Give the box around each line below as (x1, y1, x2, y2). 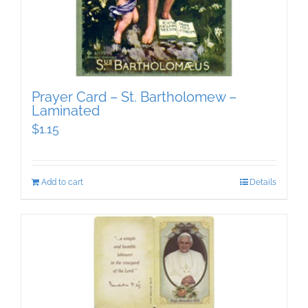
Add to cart (41, 177, 83, 188)
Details (250, 177, 276, 188)
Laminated (32, 102, 100, 120)
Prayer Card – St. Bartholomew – (32, 89, 236, 106)
